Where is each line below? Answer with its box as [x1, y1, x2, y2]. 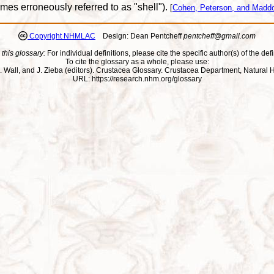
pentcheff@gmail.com [183, 32, 256, 41]
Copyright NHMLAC [28, 32, 95, 41]
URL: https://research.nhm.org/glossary [72, 75, 202, 84]
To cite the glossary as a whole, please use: [65, 57, 209, 67]
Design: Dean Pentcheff [95, 32, 183, 41]
